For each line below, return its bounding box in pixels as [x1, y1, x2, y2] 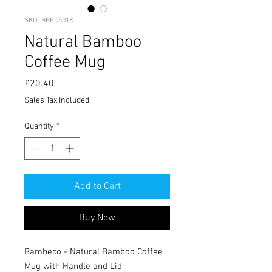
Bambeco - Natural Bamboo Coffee [24, 246, 163, 257]
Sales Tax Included [24, 95, 89, 106]
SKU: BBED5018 [24, 16, 73, 25]
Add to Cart [73, 180, 121, 192]
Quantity [24, 121, 54, 132]
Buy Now [79, 211, 115, 224]
